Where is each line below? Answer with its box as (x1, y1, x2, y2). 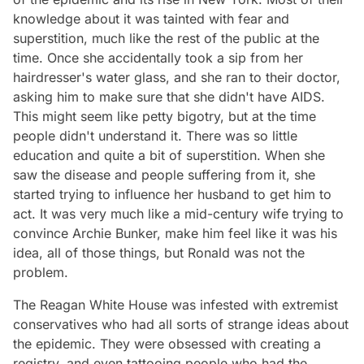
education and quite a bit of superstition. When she (13, 147, 325, 164)
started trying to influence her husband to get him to (13, 186, 331, 203)
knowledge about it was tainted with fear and (13, 11, 289, 28)
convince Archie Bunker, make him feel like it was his (13, 225, 337, 242)
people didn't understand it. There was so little (13, 128, 297, 145)
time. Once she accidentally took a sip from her (13, 50, 303, 67)
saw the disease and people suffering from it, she (13, 167, 315, 184)
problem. (13, 264, 68, 281)
